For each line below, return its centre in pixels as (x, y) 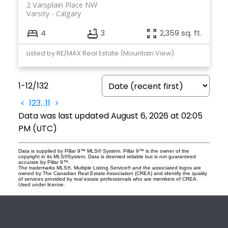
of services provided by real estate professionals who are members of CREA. (108, 179)
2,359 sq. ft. (181, 33)
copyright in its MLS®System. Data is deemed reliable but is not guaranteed (107, 156)
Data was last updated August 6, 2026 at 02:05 (110, 116)
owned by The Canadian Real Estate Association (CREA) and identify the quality (112, 173)
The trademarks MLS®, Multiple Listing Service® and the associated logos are (109, 167)
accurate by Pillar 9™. (44, 162)
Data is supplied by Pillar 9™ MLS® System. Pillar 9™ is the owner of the (104, 151)
